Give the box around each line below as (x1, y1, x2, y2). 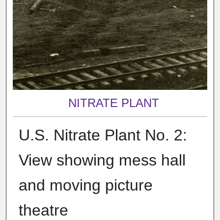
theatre (18, 201, 68, 219)
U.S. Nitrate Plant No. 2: (18, 126, 187, 144)
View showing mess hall (18, 151, 186, 169)
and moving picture (18, 176, 153, 194)
